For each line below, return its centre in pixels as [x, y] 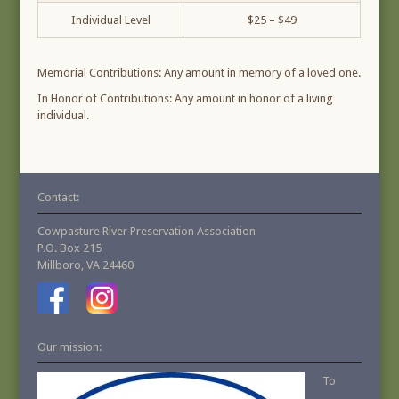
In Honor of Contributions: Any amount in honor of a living [186, 99]
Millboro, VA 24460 [86, 265]
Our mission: [70, 347]
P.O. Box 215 [70, 248]
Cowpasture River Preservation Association [147, 232]
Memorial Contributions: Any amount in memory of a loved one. [199, 73]
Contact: [59, 198]
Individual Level [110, 20]
